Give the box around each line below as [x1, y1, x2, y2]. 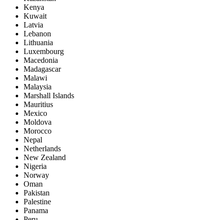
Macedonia [24, 55, 58, 64]
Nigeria [24, 162, 47, 170]
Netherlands [24, 144, 61, 153]
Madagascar [24, 64, 61, 73]
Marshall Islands [24, 91, 74, 100]
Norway [24, 170, 49, 179]
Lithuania [24, 38, 53, 47]
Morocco [24, 126, 52, 135]
